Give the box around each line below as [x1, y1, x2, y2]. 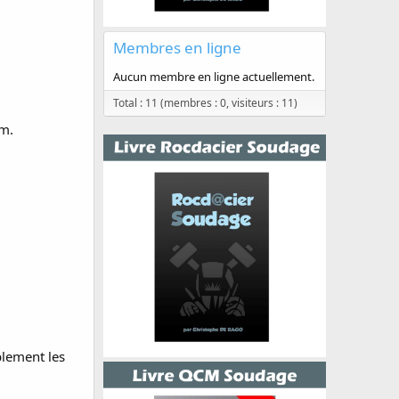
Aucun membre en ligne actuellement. [113, 69, 314, 85]
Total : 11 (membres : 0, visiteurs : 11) [113, 95, 297, 110]
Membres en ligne [113, 37, 241, 58]
